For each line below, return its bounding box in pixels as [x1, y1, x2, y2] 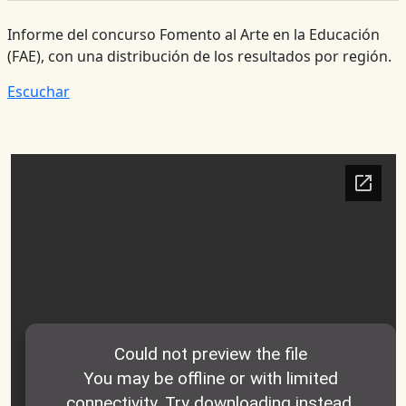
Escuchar [6, 81, 70, 101]
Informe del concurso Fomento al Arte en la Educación [6, 24, 380, 45]
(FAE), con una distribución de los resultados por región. [6, 46, 391, 67]
